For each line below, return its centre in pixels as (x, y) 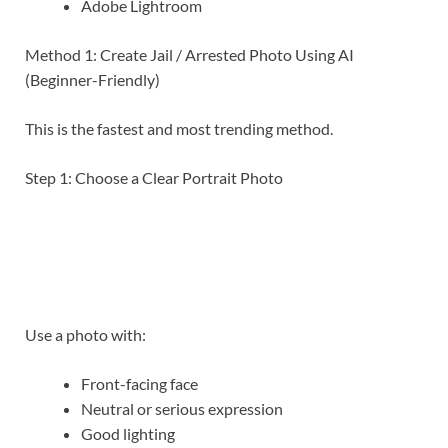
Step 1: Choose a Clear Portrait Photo (154, 178)
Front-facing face (139, 384)
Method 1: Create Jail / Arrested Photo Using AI (189, 55)
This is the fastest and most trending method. (179, 129)
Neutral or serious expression (182, 409)
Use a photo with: (85, 335)
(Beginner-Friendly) (92, 80)
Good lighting (128, 434)
